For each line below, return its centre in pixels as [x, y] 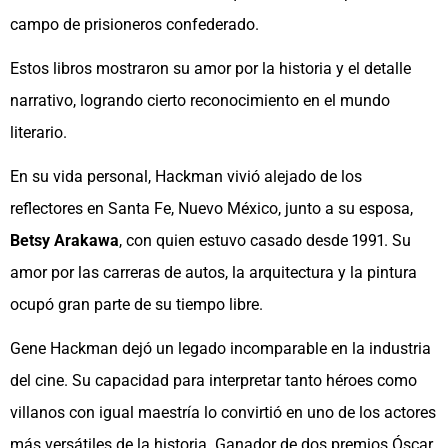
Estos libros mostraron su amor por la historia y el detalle [210, 69]
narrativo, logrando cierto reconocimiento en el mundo [200, 101]
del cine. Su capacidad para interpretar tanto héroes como [213, 381]
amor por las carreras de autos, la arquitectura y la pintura [213, 273]
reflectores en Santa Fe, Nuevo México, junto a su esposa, [211, 209]
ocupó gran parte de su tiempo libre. [136, 305]
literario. [38, 133]
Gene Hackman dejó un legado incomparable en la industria [220, 349]
